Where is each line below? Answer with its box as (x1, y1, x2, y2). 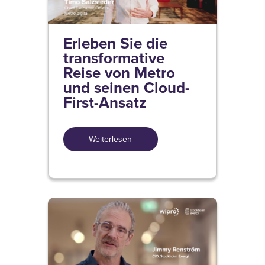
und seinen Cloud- (63, 76, 190, 99)
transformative (63, 47, 164, 70)
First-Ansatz (63, 91, 146, 114)
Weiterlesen (89, 133, 132, 146)
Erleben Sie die (63, 32, 167, 55)
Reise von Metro (63, 62, 175, 85)
